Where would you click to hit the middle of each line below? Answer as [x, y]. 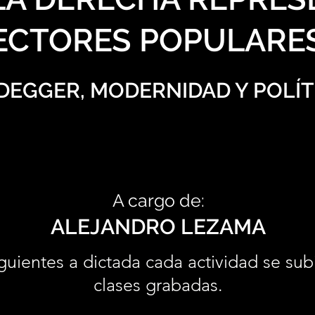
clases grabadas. [158, 285]
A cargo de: [158, 200]
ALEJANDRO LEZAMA [158, 227]
